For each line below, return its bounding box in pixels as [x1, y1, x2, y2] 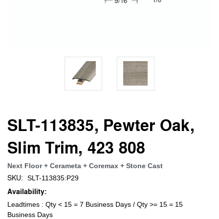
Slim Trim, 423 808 [7, 135, 146, 158]
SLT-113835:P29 [27, 174, 79, 182]
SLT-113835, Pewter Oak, [7, 113, 195, 136]
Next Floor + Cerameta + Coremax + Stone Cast [7, 161, 163, 170]
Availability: [7, 186, 47, 197]
